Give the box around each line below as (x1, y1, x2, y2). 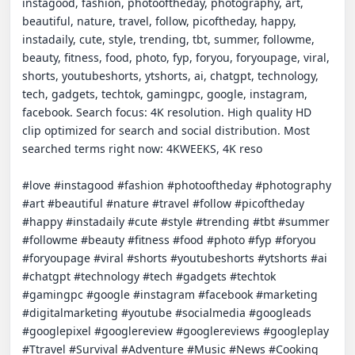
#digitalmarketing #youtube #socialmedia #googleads (22, 305, 311, 320)
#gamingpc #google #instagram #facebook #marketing (22, 287, 318, 302)
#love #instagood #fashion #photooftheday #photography (22, 177, 331, 193)
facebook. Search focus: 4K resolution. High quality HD (22, 105, 311, 120)
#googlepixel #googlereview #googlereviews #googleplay (22, 323, 329, 338)
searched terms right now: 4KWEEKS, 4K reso (22, 141, 262, 156)
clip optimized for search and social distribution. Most (22, 123, 310, 138)
